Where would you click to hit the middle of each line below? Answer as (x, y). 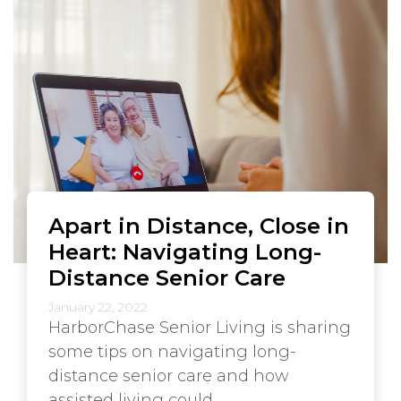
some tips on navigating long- (172, 351)
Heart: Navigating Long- (185, 251)
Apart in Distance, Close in (199, 225)
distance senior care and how (169, 375)
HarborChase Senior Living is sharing (200, 327)
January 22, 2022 (98, 307)
